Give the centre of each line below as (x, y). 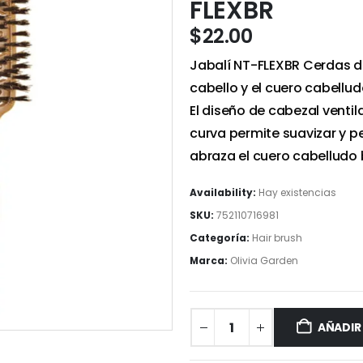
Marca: (210, 261)
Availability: (224, 192)
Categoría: (221, 238)
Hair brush (277, 238)
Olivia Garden (264, 261)
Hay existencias (297, 192)
